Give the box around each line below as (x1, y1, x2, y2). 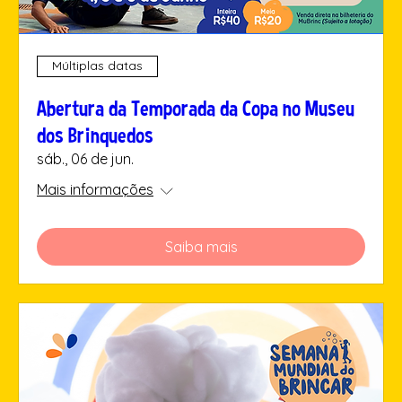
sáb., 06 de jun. (37, 149, 134, 168)
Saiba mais (164, 237, 238, 256)
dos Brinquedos (37, 122, 153, 147)
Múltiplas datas (52, 57, 143, 74)
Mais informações (37, 179, 153, 198)
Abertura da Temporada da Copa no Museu (37, 95, 354, 120)
